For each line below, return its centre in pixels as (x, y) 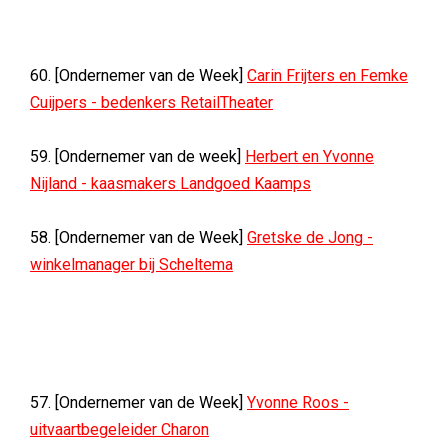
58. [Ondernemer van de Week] (138, 237)
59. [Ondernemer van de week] (137, 156)
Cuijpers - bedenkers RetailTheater (151, 102)
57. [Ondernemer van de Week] (138, 402)
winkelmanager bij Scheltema (131, 264)
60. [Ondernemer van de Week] (138, 75)
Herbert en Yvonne (309, 156)
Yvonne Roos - (298, 402)
